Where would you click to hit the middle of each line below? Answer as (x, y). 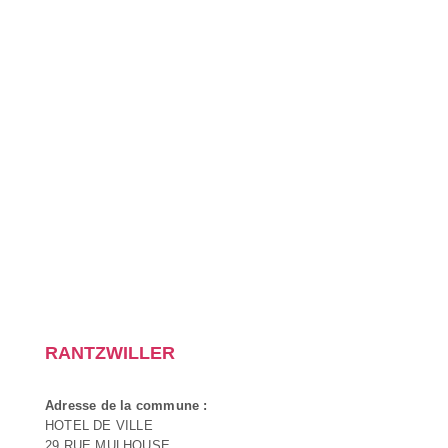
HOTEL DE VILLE (99, 425)
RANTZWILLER (110, 352)
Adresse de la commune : (126, 405)
